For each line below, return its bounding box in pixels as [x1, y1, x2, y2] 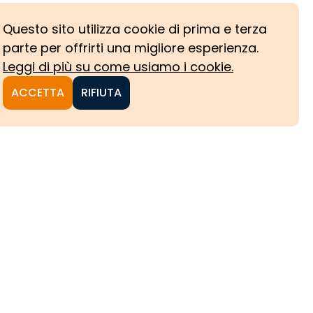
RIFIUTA [81, 85, 122, 101]
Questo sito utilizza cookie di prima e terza [3, 20, 267, 38]
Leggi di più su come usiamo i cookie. [3, 58, 233, 75]
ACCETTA [11, 85, 64, 101]
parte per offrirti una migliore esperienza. [3, 39, 259, 57]
